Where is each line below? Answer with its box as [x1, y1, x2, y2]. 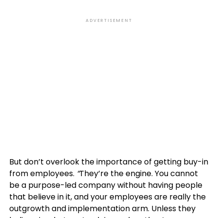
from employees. [9, 168, 76, 180]
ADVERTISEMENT [86, 18, 132, 24]
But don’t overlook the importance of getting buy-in [9, 156, 208, 168]
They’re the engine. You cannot [79, 168, 198, 180]
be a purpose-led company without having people [9, 180, 202, 191]
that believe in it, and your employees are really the [9, 191, 206, 203]
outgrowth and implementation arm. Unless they [9, 203, 196, 215]
